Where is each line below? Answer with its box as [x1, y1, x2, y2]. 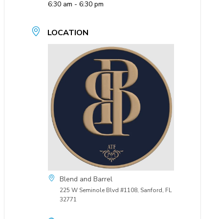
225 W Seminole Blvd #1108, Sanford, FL [59, 186, 172, 194]
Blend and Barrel [59, 174, 112, 184]
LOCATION [47, 27, 88, 39]
